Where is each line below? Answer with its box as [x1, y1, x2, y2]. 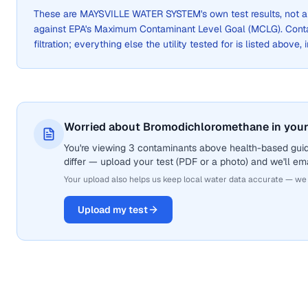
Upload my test [78, 203, 148, 216]
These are [34, 8, 80, 20]
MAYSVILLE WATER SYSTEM [80, 8, 201, 20]
